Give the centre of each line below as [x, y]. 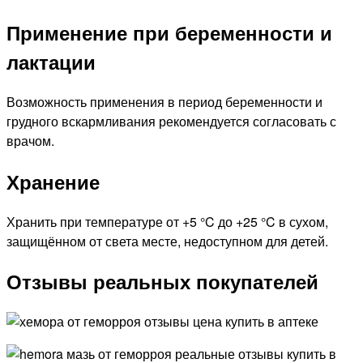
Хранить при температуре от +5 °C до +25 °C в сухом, [167, 221]
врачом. [30, 140]
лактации [51, 61]
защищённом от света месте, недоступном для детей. [167, 241]
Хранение [53, 181]
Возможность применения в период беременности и [164, 101]
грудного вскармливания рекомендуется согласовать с [171, 121]
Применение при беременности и [169, 32]
